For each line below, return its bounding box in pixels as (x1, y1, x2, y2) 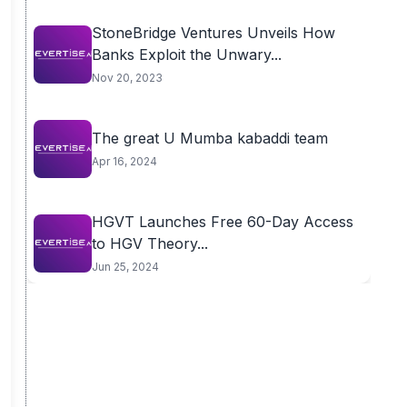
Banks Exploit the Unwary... (91, 45, 282, 64)
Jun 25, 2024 (91, 260, 159, 273)
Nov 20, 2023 (91, 71, 163, 84)
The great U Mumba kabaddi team (91, 129, 328, 147)
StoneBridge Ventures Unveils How (91, 24, 335, 42)
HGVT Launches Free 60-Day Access (91, 213, 353, 231)
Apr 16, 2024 (91, 154, 157, 168)
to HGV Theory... (91, 234, 208, 253)
